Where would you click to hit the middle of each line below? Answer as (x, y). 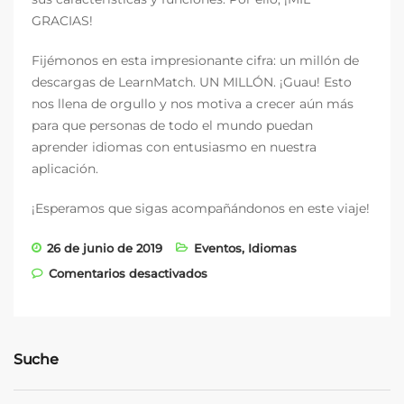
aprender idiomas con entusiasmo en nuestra (174, 147)
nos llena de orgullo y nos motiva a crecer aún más (193, 103)
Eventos (218, 248)
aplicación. (65, 168)
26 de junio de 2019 (105, 248)
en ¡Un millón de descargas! (290, 272)
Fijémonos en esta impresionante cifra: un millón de (195, 60)
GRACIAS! (62, 20)
